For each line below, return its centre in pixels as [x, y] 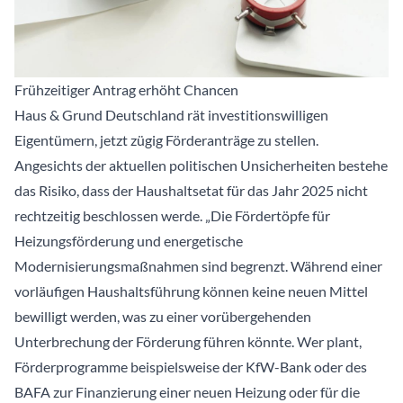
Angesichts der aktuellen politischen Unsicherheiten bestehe [201, 166]
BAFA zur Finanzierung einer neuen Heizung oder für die [187, 392]
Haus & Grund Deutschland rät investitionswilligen [171, 115]
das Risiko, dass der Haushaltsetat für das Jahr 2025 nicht [191, 191]
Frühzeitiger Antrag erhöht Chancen [126, 90]
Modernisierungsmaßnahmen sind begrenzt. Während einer [198, 266]
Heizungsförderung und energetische [129, 241]
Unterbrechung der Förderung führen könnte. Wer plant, [188, 342]
